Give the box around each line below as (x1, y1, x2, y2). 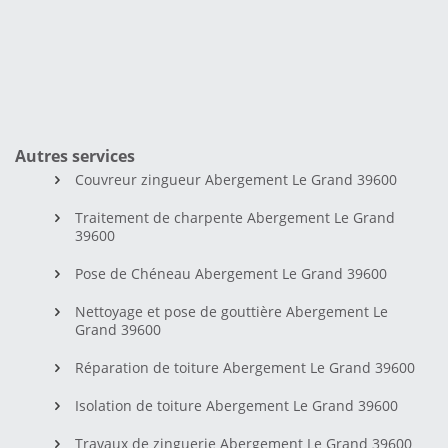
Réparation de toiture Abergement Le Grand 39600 (75, 357, 415, 377)
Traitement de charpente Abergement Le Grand (75, 207, 395, 227)
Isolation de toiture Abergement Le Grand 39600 (75, 395, 398, 415)
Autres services (15, 144, 135, 167)
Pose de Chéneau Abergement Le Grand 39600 (75, 263, 387, 283)
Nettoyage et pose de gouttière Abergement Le (75, 301, 388, 321)
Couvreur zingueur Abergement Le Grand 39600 (75, 169, 397, 189)
